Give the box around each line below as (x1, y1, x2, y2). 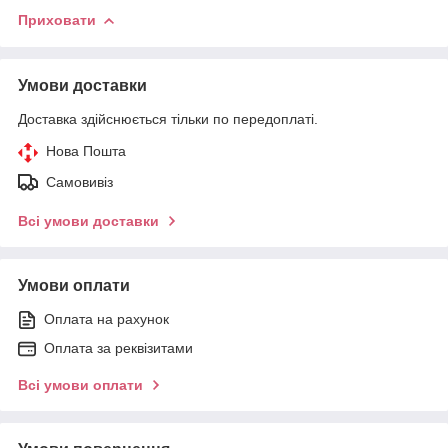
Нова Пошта (46, 142, 126, 159)
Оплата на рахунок (44, 310, 169, 327)
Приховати (18, 11, 96, 28)
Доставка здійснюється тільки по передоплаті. (18, 110, 318, 127)
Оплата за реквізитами (44, 339, 193, 356)
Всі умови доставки (18, 212, 159, 229)
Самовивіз (46, 173, 113, 190)
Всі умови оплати (18, 376, 143, 393)
